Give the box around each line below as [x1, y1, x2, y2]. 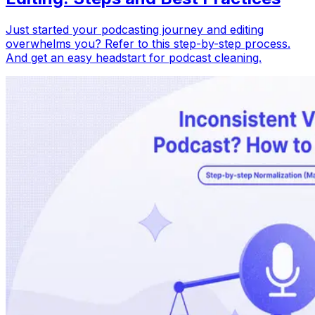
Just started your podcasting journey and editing [6, 22, 264, 37]
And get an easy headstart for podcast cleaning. [6, 51, 262, 65]
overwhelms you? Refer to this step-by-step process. [6, 37, 290, 51]
